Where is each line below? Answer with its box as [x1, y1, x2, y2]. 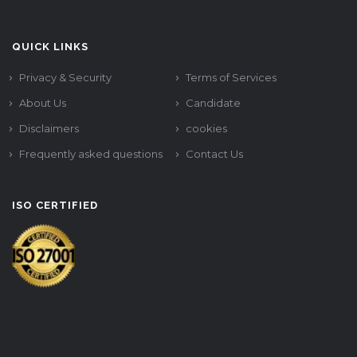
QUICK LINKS [12, 41, 88, 53]
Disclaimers [19, 122, 79, 135]
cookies [186, 122, 227, 135]
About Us [19, 96, 66, 110]
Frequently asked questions [19, 147, 163, 161]
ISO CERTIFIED [12, 199, 98, 212]
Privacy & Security [19, 71, 112, 84]
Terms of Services [186, 71, 277, 84]
